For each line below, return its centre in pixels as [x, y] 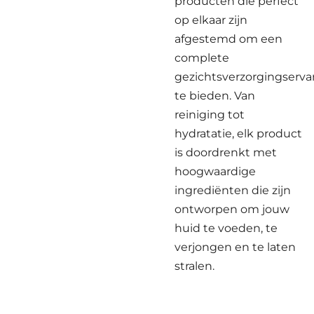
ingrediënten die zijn [233, 190]
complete [202, 57]
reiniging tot [210, 114]
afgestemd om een [228, 39]
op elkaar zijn [211, 20]
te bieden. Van [215, 95]
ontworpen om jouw [232, 209]
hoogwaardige [215, 171]
